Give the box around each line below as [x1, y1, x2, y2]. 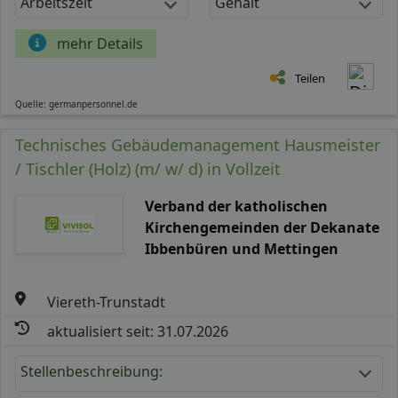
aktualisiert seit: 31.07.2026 [47, 321, 229, 341]
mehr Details [57, 33, 143, 53]
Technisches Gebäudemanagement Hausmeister [15, 133, 380, 155]
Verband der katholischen [144, 195, 328, 216]
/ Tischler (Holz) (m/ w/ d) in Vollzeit [15, 157, 281, 179]
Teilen [295, 69, 325, 86]
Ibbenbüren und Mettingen [144, 238, 338, 259]
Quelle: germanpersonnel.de [15, 97, 138, 110]
